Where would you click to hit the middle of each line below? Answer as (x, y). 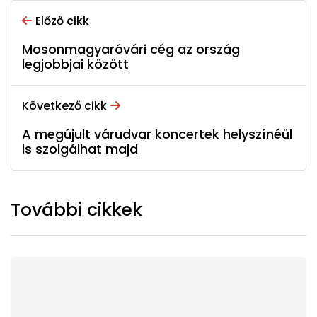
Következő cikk (64, 106)
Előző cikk (62, 21)
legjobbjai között (75, 64)
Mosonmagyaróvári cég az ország (131, 50)
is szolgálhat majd (80, 149)
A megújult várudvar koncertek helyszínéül (157, 134)
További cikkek (76, 210)
